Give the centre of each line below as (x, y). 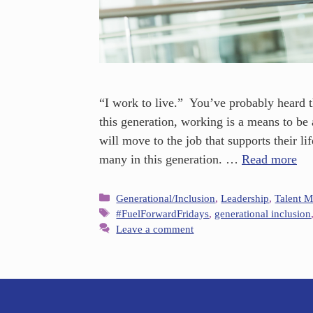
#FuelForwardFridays (163, 213)
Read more (269, 159)
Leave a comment (155, 228)
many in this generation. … (170, 159)
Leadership (245, 198)
